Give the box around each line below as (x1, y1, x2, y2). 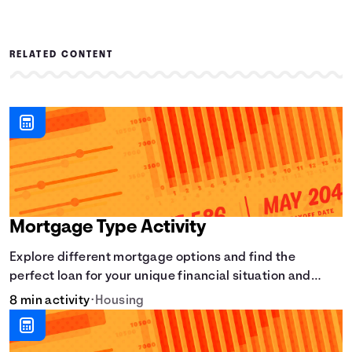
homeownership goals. (9, 289, 144, 302)
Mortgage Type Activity (9, 218, 207, 238)
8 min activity (9, 295, 90, 308)
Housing (95, 295, 145, 308)
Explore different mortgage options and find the (9, 251, 295, 265)
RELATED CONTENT (9, 50, 114, 60)
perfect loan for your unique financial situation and (9, 270, 311, 284)
